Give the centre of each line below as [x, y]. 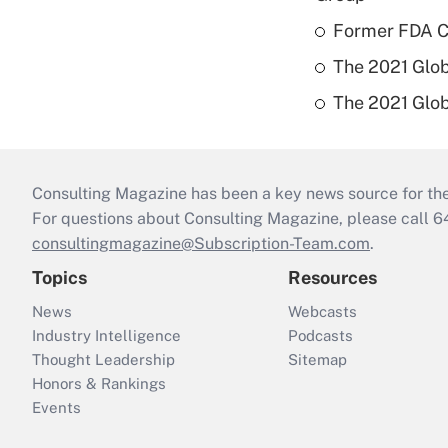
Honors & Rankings [99, 384]
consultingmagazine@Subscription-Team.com [201, 244]
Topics [59, 278]
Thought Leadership [103, 360]
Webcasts [322, 312]
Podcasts [320, 336]
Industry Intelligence [106, 336]
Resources [332, 278]
